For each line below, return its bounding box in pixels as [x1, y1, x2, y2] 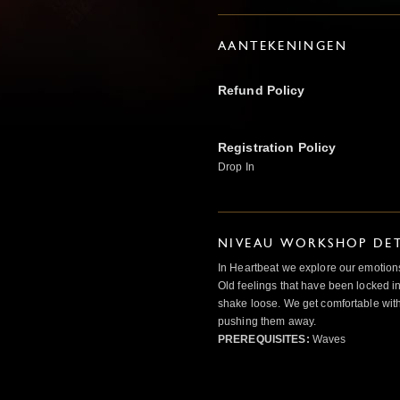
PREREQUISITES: [218, 332, 310, 346]
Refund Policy [218, 82, 305, 97]
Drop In [218, 160, 254, 173]
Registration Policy [218, 139, 337, 154]
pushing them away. [218, 314, 317, 328]
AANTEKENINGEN [218, 40, 347, 53]
